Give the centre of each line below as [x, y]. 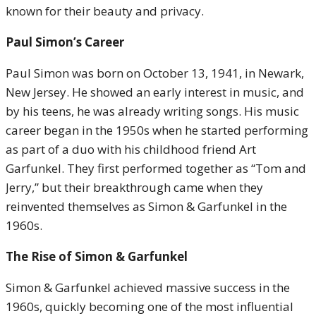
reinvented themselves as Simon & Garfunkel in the [146, 206]
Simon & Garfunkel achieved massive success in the [148, 287]
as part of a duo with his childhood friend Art [131, 149]
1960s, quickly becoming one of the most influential [150, 306]
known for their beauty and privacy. [105, 11]
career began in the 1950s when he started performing [157, 130]
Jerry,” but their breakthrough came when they [134, 187]
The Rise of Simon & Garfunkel [97, 256]
